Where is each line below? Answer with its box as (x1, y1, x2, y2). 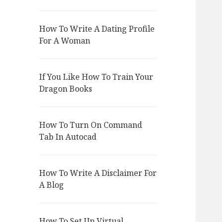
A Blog (39, 179, 64, 191)
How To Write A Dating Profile (39, 23, 155, 35)
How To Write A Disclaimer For (39, 167, 157, 179)
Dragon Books (39, 83, 93, 95)
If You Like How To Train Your (39, 71, 154, 83)
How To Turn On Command (39, 119, 143, 131)
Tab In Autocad (39, 131, 97, 143)
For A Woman (39, 35, 91, 47)
